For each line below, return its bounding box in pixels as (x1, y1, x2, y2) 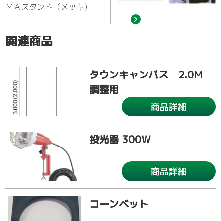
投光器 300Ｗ (89, 132, 151, 147)
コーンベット (89, 197, 149, 211)
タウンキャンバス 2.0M (89, 68, 213, 82)
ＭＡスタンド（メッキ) (5, 1, 88, 13)
